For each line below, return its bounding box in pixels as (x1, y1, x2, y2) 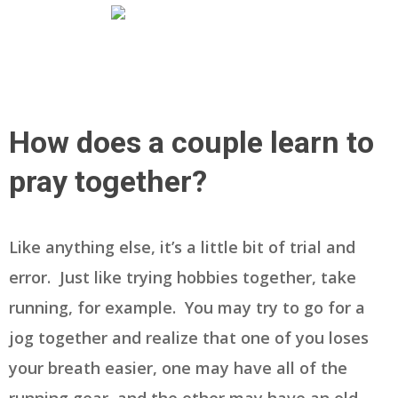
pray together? (9, 163, 214, 200)
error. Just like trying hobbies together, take (9, 267, 356, 289)
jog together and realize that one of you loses (9, 327, 369, 349)
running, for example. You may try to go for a (9, 297, 365, 319)
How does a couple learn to (9, 124, 374, 161)
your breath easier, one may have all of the (9, 357, 347, 379)
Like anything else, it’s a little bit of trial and (9, 236, 355, 259)
